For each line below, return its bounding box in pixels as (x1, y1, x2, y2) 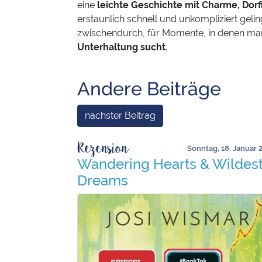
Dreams (77, 172, 128, 189)
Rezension (77, 139, 129, 159)
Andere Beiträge (77, 78, 221, 100)
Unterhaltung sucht (77, 42, 166, 53)
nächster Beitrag (85, 110, 156, 122)
